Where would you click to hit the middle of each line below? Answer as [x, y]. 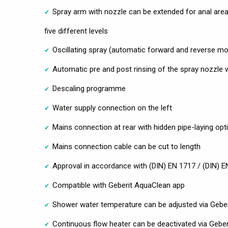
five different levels [76, 31]
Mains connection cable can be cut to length [126, 147]
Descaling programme [89, 89]
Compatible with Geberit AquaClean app [119, 186]
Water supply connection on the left [112, 108]
